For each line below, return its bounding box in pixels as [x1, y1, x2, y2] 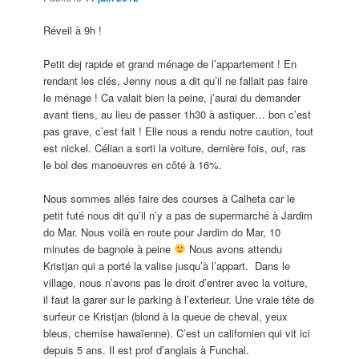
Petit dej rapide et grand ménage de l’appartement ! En [43, 55, 297, 71]
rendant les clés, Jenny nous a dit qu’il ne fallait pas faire [43, 72, 309, 88]
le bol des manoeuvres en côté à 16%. [43, 156, 223, 172]
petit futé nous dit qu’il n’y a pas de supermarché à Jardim [43, 207, 313, 223]
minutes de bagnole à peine [43, 240, 175, 256]
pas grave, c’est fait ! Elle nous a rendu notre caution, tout [43, 123, 314, 139]
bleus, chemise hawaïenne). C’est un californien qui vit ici [43, 325, 311, 341]
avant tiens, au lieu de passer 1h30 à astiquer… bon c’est [43, 106, 312, 122]
